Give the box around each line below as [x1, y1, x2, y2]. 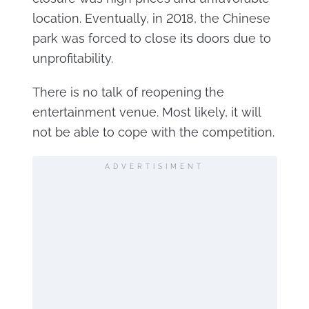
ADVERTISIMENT [105, 163, 204, 171]
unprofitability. [32, 51, 113, 66]
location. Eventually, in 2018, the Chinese [32, 11, 270, 26]
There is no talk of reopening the [32, 85, 224, 100]
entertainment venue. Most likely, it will [32, 105, 261, 120]
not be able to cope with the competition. [32, 125, 275, 140]
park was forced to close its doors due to [32, 31, 271, 46]
